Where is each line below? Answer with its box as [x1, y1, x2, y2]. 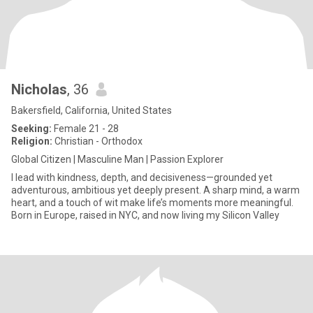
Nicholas [11, 81, 67, 98]
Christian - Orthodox [52, 136, 143, 147]
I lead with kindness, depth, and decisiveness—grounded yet [11, 172, 272, 183]
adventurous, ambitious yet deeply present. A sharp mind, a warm [11, 184, 300, 196]
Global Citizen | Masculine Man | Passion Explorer [11, 154, 224, 165]
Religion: [11, 136, 52, 147]
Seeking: [11, 123, 52, 134]
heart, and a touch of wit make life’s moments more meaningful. [11, 197, 293, 208]
